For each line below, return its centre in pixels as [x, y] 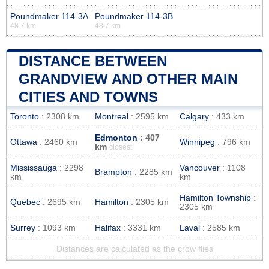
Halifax [108, 228]
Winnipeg [197, 142]
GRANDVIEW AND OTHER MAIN [128, 79]
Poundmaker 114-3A [49, 16]
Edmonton [116, 138]
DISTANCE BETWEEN [93, 61]
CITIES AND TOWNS [88, 97]
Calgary [194, 116]
